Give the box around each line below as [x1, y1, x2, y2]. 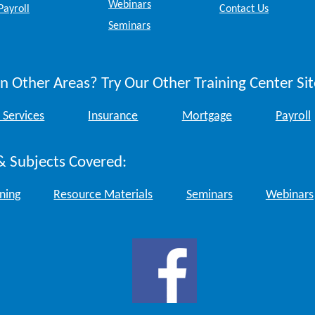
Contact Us [219, 3, 269, 15]
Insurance [88, 110, 139, 124]
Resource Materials [53, 188, 153, 202]
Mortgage [181, 110, 232, 124]
